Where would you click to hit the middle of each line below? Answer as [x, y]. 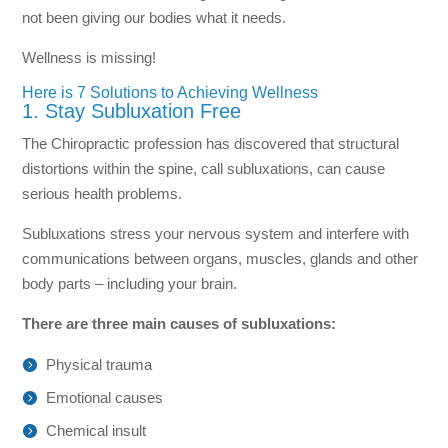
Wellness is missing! [89, 57]
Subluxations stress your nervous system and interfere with [216, 233]
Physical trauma [99, 364]
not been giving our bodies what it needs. [154, 17]
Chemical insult [96, 430]
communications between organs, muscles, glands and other [220, 258]
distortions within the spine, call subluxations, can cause [204, 168]
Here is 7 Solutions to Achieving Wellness [170, 92]
